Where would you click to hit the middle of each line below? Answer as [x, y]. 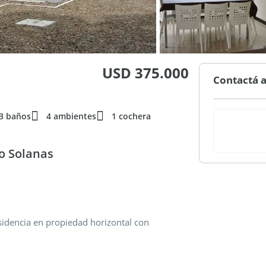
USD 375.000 [146, 73]
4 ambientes [71, 116]
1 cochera [131, 116]
